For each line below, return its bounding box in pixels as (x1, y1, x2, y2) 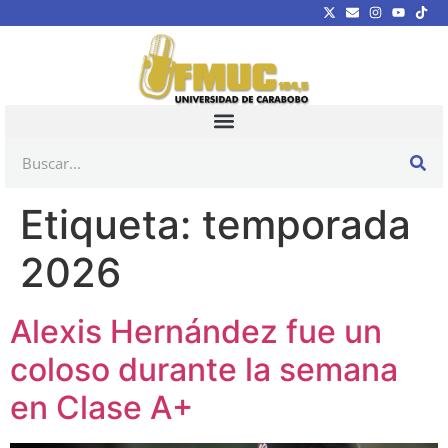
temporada (202, 199, 411, 249)
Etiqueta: (20, 199, 202, 249)
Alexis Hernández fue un (10, 311, 382, 351)
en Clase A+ (10, 387, 193, 427)
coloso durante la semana (10, 349, 398, 389)
